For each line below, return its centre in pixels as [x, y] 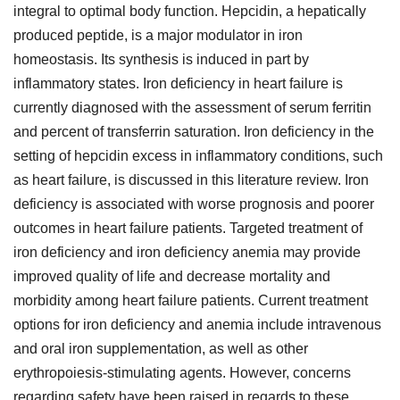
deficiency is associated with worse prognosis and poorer [194, 204]
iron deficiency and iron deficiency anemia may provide [187, 253]
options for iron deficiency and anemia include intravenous [197, 325]
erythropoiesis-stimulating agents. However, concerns [182, 373]
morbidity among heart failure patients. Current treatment [191, 301]
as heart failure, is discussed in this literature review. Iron [191, 180]
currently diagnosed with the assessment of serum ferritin [192, 108]
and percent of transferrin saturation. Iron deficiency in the [194, 132]
